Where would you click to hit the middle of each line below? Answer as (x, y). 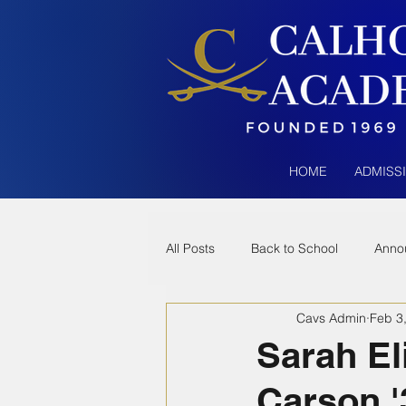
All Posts (190, 248)
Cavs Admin (331, 318)
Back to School (295, 248)
